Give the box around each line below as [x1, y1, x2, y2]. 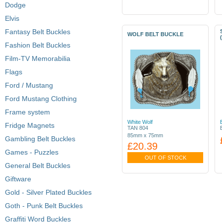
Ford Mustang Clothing [5, 95, 77, 103]
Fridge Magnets [5, 121, 55, 129]
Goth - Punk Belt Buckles [5, 202, 83, 210]
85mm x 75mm [127, 132, 163, 138]
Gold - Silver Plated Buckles [5, 188, 92, 196]
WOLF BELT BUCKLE [127, 31, 183, 37]
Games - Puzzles [5, 148, 58, 156]
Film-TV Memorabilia [5, 55, 70, 62]
